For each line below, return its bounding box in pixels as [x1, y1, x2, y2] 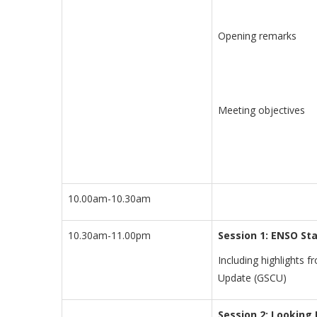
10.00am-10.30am [68, 192, 151, 206]
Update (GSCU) [218, 271, 287, 285]
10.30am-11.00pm [68, 229, 151, 243]
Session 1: [218, 229, 268, 243]
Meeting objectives [218, 103, 305, 117]
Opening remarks [218, 29, 296, 43]
